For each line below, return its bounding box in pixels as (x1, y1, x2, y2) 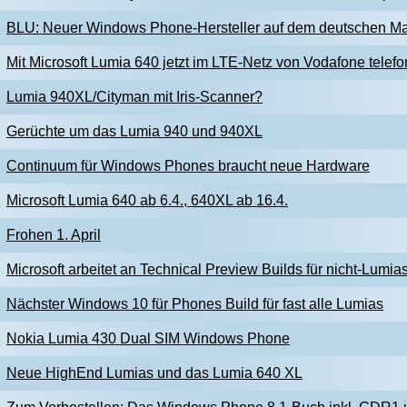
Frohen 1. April (6, 227, 101, 243)
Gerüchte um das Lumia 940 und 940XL (6, 124, 263, 139)
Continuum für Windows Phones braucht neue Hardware (6, 158, 370, 174)
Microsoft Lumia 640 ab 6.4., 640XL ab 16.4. (6, 193, 288, 208)
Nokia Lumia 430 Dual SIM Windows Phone (6, 331, 290, 346)
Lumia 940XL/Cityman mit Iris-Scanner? (6, 89, 263, 104)
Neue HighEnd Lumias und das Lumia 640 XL (6, 365, 303, 381)
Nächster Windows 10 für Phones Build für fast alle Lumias (6, 296, 383, 312)
